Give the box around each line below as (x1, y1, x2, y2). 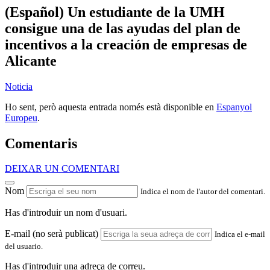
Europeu (5, 112, 37, 123)
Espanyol (216, 101, 252, 112)
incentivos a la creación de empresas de (5, 36, 247, 52)
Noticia (5, 81, 33, 92)
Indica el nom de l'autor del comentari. (140, 187, 265, 196)
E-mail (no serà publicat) (5, 228, 98, 239)
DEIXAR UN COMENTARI (5, 163, 119, 174)
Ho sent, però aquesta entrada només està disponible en (5, 101, 216, 112)
